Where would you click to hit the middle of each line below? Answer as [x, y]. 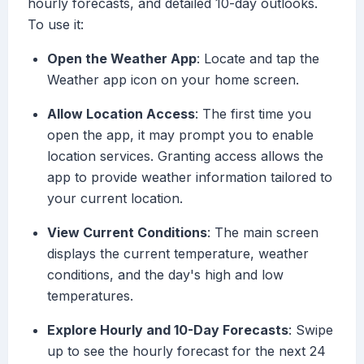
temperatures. [90, 296]
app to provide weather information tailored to [190, 178]
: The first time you [253, 114]
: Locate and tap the [258, 59]
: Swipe [311, 330]
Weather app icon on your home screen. [173, 80]
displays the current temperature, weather [178, 254]
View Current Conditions [127, 233]
